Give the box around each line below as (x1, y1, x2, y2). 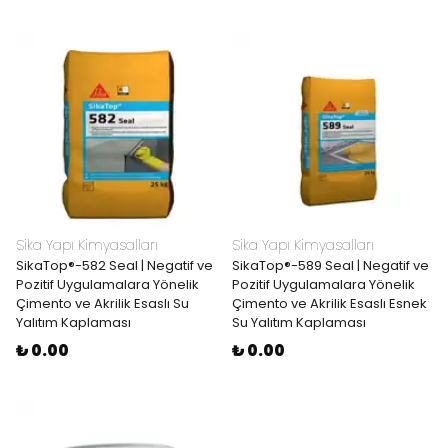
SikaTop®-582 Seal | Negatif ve (16, 256, 213, 275)
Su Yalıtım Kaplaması (232, 313, 366, 332)
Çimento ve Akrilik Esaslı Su (16, 294, 189, 313)
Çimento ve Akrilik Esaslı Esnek (232, 294, 427, 313)
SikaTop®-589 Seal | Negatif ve (232, 256, 429, 275)
